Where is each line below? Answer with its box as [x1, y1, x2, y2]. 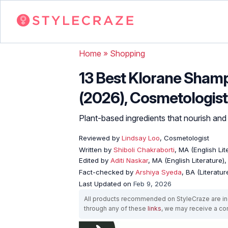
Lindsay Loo [120, 133, 160, 142]
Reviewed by [79, 133, 120, 142]
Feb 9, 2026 [133, 179, 172, 188]
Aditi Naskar [110, 156, 148, 164]
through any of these [84, 204, 148, 212]
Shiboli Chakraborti [113, 145, 175, 154]
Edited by [79, 156, 110, 164]
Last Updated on [79, 179, 133, 188]
